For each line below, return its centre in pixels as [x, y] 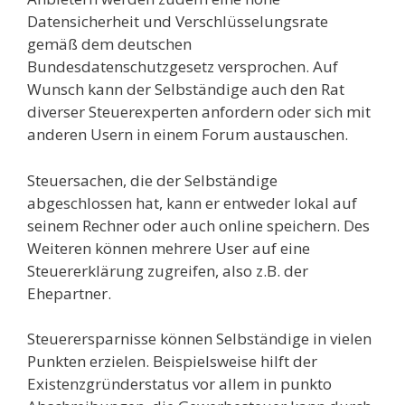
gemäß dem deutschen [109, 44]
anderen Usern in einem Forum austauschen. [188, 135]
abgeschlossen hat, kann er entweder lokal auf [192, 202]
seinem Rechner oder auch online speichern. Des [198, 225]
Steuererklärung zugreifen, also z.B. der [168, 270]
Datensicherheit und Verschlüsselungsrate [178, 22]
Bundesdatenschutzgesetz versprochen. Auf [183, 67]
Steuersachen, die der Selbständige [152, 180]
